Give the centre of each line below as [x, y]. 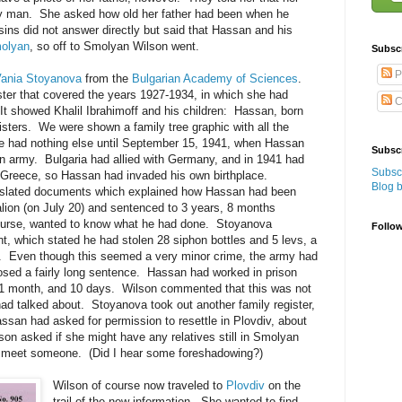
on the [283, 385]
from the [107, 78]
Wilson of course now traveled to [140, 385]
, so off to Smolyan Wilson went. [114, 46]
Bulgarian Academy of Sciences [215, 78]
